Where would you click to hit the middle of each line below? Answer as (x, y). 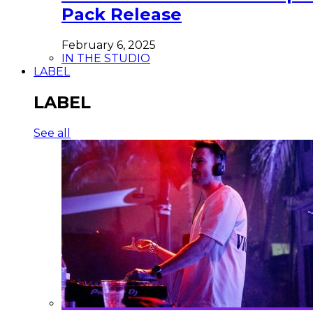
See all (52, 133)
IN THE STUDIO (106, 59)
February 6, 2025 (109, 45)
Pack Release (122, 15)
